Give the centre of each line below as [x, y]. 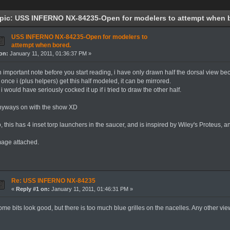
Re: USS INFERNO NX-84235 [53, 180]
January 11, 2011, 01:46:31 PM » [91, 189]
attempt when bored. [41, 45]
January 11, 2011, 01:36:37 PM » [50, 54]
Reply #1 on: [33, 189]
